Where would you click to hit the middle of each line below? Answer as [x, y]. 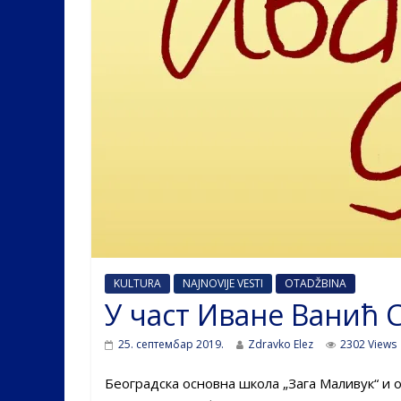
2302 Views [368, 344]
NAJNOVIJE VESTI [223, 283]
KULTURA [137, 283]
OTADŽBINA [316, 283]
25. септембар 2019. [171, 344]
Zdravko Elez [281, 344]
